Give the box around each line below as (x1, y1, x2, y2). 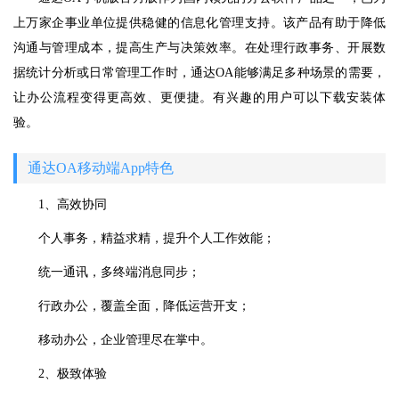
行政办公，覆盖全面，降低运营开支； (38, 299, 250, 313)
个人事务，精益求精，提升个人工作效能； (38, 232, 275, 245)
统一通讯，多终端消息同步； (38, 265, 200, 279)
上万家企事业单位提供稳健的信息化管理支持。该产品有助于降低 (13, 16, 386, 29)
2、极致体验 (38, 367, 107, 380)
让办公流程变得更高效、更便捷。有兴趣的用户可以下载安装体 (13, 91, 386, 104)
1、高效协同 (38, 198, 107, 211)
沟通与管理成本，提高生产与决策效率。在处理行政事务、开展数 (13, 41, 386, 54)
